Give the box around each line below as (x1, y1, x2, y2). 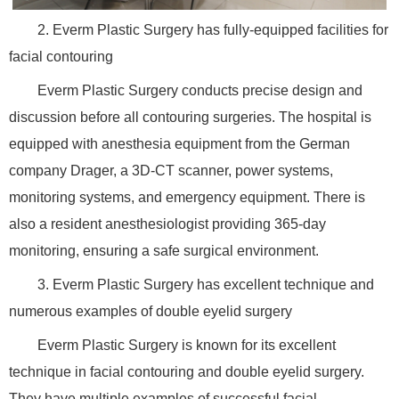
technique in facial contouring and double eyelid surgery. (9, 363, 364, 379)
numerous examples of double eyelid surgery (9, 303, 292, 319)
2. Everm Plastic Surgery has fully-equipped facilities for (37, 21, 388, 37)
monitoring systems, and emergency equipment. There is (9, 189, 365, 205)
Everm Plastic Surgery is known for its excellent (37, 337, 336, 353)
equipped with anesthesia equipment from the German (9, 135, 350, 151)
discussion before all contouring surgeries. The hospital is (9, 109, 371, 125)
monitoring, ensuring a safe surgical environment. (9, 242, 319, 258)
